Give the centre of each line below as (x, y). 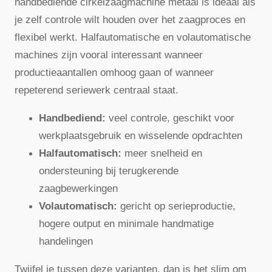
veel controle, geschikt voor (170, 118)
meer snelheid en (162, 154)
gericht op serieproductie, (176, 206)
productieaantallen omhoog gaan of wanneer (114, 73)
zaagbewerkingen (78, 189)
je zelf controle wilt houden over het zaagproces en (130, 20)
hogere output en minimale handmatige (126, 224)
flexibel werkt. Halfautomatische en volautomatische (133, 38)
